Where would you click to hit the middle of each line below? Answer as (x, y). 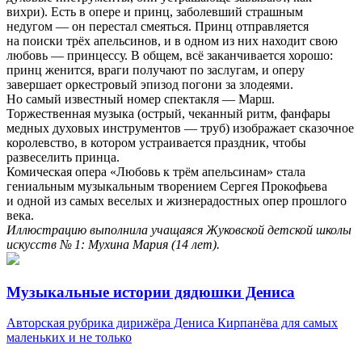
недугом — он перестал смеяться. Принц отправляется (158, 26)
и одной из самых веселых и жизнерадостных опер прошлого (177, 200)
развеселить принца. (63, 157)
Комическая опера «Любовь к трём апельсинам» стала (156, 171)
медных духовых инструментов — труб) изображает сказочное (180, 128)
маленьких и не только (69, 338)
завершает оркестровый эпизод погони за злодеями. (150, 84)
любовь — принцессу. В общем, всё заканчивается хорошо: (170, 55)
